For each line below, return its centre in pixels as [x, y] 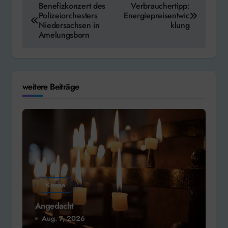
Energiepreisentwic [157, 16]
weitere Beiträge [51, 87]
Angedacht [54, 206]
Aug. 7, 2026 [63, 218]
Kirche [55, 185]
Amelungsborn [64, 35]
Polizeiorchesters [68, 16]
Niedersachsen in [69, 25]
